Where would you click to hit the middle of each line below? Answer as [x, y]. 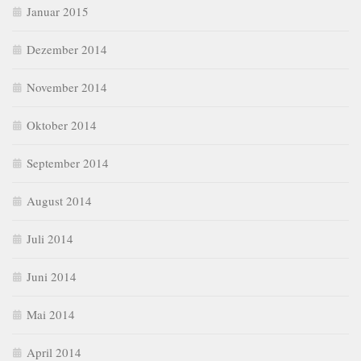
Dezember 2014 [67, 50]
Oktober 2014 [62, 125]
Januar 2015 [58, 12]
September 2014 [68, 163]
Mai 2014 [51, 315]
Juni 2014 [52, 277]
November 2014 [67, 87]
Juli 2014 [50, 239]
